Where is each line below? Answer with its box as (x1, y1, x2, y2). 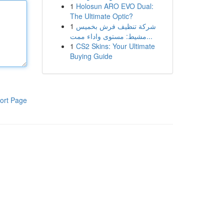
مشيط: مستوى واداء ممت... (146, 31, 152, 41)
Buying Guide (69, 51, 112, 61)
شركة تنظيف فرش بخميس (75, 21, 156, 31)
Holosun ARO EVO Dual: (75, 1, 153, 11)
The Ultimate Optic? (69, 11, 133, 21)
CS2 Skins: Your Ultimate (75, 41, 155, 51)
